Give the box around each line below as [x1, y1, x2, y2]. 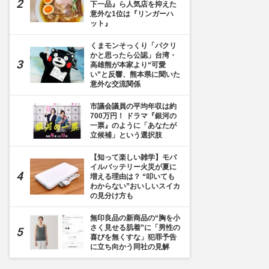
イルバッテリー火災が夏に [90, 163, 177, 171]
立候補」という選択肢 [90, 131, 162, 139]
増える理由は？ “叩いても [90, 172, 175, 181]
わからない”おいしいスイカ [90, 182, 180, 190]
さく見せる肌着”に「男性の [90, 223, 180, 232]
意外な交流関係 [90, 80, 141, 88]
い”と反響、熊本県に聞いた [90, 70, 180, 79]
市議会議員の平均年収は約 [90, 102, 177, 110]
